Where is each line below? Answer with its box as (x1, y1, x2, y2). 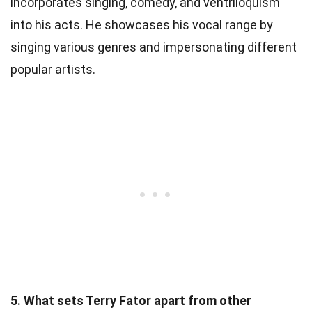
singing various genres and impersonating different (10, 39, 297, 54)
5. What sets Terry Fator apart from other (10, 292, 251, 308)
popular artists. (10, 61, 95, 77)
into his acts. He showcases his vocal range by (10, 17, 273, 32)
